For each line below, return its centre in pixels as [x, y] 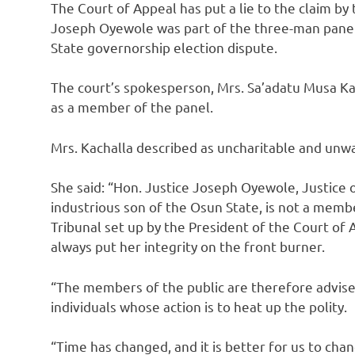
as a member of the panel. [132, 107]
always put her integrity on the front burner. [188, 246]
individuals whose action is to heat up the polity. [199, 306]
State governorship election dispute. [164, 47]
